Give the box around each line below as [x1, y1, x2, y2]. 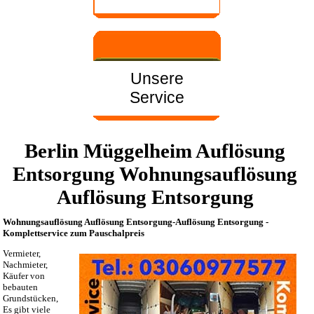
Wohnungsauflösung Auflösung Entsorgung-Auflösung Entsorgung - [3, 217, 268, 227]
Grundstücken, [3, 293, 58, 303]
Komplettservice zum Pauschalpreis [3, 228, 144, 238]
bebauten [3, 282, 38, 292]
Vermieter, [3, 248, 41, 259]
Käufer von [3, 271, 45, 281]
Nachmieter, [3, 259, 48, 270]
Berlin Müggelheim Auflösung [25, 139, 286, 162]
